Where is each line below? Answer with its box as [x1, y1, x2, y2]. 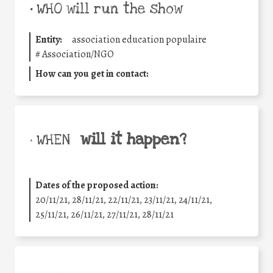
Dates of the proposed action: [35, 179, 158, 193]
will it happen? [80, 129, 186, 151]
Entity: [35, 33, 62, 47]
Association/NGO [42, 48, 114, 62]
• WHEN [29, 131, 70, 150]
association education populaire [72, 33, 207, 47]
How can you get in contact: [35, 67, 149, 81]
